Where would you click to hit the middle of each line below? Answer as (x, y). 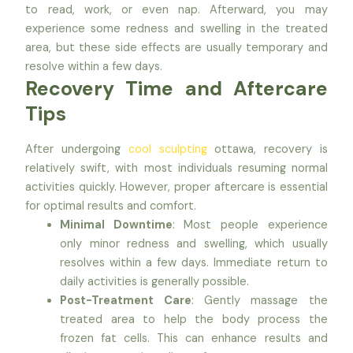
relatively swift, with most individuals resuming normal (176, 169)
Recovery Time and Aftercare (176, 88)
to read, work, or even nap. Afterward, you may (176, 9)
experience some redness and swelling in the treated (176, 28)
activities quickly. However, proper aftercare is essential (176, 188)
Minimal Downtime (116, 225)
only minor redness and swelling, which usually (194, 244)
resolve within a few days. (94, 66)
